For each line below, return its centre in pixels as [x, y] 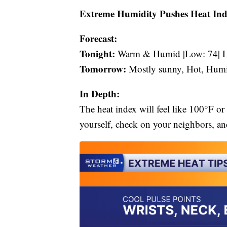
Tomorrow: [103, 69]
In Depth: [100, 93]
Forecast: [98, 38]
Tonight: [97, 53]
